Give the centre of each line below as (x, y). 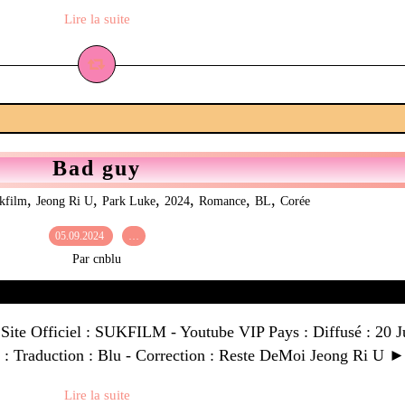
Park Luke (129, 201)
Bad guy (97, 168)
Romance (222, 201)
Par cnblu (97, 259)
